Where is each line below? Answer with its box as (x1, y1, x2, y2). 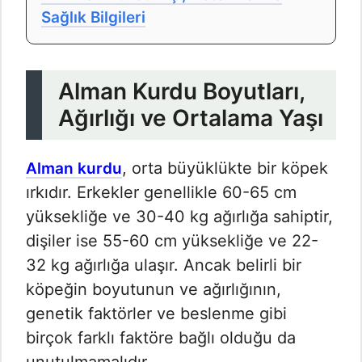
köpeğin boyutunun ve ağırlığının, (26, 279, 281, 299)
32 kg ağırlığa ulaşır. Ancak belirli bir (26, 255, 301, 275)
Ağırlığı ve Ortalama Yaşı (58, 103, 323, 132)
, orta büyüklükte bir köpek (122, 158, 328, 178)
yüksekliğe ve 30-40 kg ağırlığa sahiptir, (26, 206, 333, 226)
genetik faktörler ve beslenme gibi (26, 303, 287, 323)
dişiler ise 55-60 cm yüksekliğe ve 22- (26, 230, 318, 250)
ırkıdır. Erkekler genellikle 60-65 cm (26, 182, 297, 202)
